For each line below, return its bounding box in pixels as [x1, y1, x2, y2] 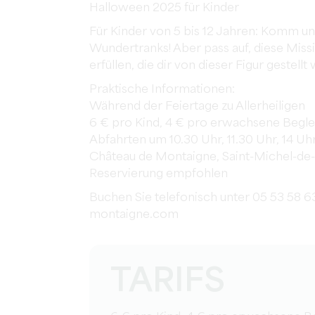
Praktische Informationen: [89, 84, 235, 96]
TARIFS [110, 266, 225, 299]
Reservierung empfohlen [89, 168, 228, 180]
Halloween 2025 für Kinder [89, 2, 239, 14]
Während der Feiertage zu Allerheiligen [89, 101, 305, 112]
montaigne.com [89, 209, 179, 221]
